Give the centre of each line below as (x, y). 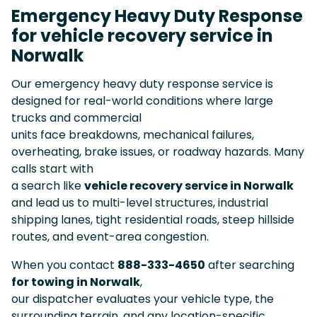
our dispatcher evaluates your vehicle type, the (143, 299)
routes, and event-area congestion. (110, 236)
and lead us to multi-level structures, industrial (140, 202)
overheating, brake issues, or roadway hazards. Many (158, 151)
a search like (48, 185)
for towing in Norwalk (76, 282)
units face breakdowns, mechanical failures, (133, 134)
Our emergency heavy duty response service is (142, 83)
